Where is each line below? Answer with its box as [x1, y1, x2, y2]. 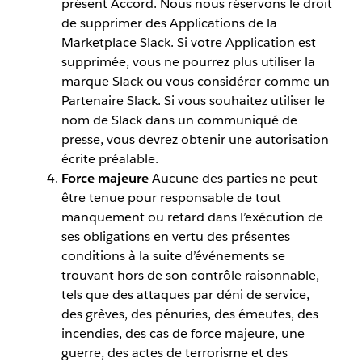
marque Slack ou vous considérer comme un [61, 72, 330, 90]
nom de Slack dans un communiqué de [61, 111, 297, 128]
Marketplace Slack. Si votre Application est [61, 33, 316, 51]
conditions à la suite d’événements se [61, 246, 285, 264]
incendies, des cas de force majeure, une [61, 324, 305, 342]
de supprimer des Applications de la [61, 14, 277, 32]
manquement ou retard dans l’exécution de [61, 208, 323, 225]
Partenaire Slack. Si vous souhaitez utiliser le [61, 91, 325, 109]
